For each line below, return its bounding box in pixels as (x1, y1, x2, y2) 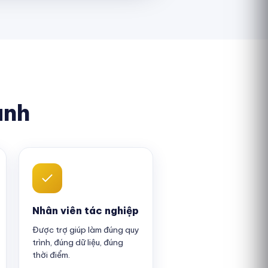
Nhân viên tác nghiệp (32, 204, 139, 217)
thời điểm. (32, 249, 70, 260)
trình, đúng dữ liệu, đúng (32, 237, 123, 248)
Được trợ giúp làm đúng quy (32, 224, 139, 235)
